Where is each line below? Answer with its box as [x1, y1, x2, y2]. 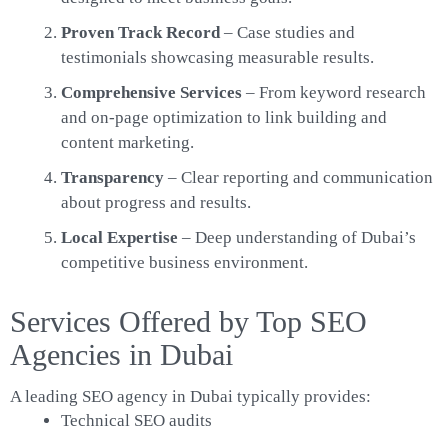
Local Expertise [61, 227, 178, 247]
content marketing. [61, 132, 194, 152]
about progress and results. [61, 192, 251, 212]
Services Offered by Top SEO [10, 304, 367, 338]
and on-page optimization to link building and [61, 107, 387, 127]
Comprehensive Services [61, 82, 242, 102]
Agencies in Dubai [10, 337, 233, 371]
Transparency [61, 167, 164, 187]
